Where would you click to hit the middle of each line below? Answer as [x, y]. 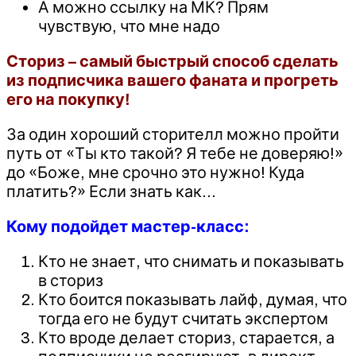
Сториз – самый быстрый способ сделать [172, 61]
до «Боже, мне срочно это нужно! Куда [155, 172]
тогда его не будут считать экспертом [183, 318]
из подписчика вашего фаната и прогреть [172, 80]
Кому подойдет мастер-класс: [128, 226]
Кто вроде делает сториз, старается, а [186, 337]
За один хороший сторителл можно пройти [173, 134]
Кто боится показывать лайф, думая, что [193, 299]
